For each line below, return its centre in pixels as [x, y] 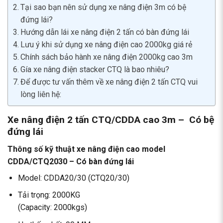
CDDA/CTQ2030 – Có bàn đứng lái [71, 161]
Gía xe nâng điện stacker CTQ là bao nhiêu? [95, 70]
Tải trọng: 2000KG [49, 195]
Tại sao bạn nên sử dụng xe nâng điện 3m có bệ [104, 7]
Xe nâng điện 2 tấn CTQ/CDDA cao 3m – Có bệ [111, 120]
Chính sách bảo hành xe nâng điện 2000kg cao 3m [107, 57]
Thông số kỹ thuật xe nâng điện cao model [86, 149]
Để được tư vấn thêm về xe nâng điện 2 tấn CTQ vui [109, 82]
